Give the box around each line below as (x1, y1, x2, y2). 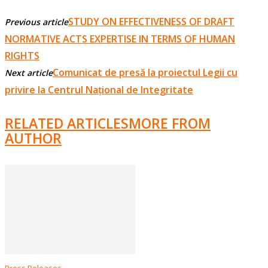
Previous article (5, 16, 68, 28)
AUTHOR (5, 129, 62, 148)
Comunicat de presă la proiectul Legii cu (53, 65, 237, 79)
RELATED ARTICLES (5, 114, 129, 133)
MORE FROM (129, 114, 211, 133)
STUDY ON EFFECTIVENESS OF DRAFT (68, 14, 234, 28)
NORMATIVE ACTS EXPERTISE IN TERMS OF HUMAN (5, 32, 235, 45)
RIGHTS (5, 48, 39, 62)
